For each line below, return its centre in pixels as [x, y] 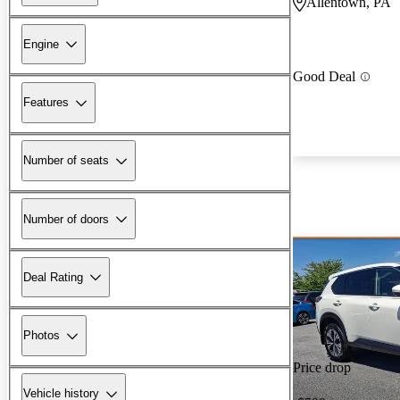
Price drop [322, 368]
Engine [41, 44]
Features [46, 103]
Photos [42, 336]
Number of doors [66, 219]
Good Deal [324, 77]
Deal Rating [53, 277]
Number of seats [66, 161]
